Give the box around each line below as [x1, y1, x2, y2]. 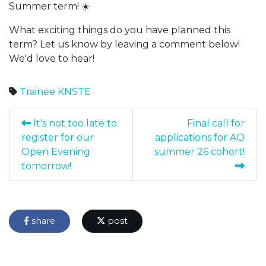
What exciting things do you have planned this [9, 24, 230, 36]
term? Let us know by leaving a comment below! [9, 38, 240, 50]
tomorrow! [21, 160, 71, 172]
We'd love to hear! [9, 52, 94, 64]
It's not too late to [31, 117, 117, 129]
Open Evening [21, 145, 90, 157]
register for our [21, 131, 94, 143]
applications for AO [155, 131, 245, 143]
